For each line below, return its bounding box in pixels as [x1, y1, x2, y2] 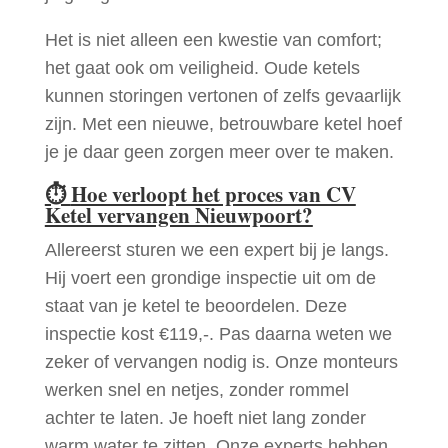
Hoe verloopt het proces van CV [70, 179, 356, 210]
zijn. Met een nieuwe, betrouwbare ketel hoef [44, 114, 402, 135]
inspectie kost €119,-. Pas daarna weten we [44, 324, 392, 345]
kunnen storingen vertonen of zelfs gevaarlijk [44, 86, 401, 107]
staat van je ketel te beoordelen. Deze [44, 296, 347, 317]
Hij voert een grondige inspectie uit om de [44, 268, 376, 289]
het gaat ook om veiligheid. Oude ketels [44, 58, 360, 79]
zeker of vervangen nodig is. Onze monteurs [44, 352, 398, 373]
